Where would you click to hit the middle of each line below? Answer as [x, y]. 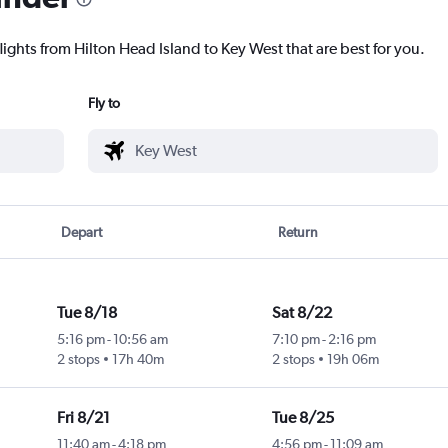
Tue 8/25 [302, 418]
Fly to [104, 103]
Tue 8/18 [86, 313]
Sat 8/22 [301, 313]
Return [297, 232]
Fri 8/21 [83, 418]
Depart [82, 232]
